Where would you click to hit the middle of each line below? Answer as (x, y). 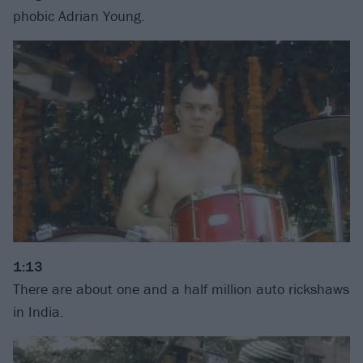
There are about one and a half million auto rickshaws (181, 288)
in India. (38, 311)
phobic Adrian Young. (79, 16)
